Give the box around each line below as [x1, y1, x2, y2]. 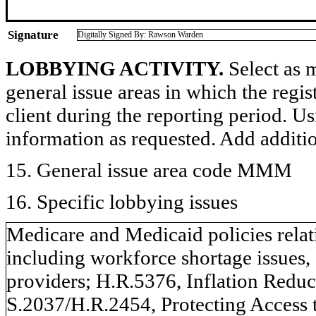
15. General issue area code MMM [6, 158, 292, 181]
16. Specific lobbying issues [6, 190, 238, 213]
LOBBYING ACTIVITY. [6, 56, 224, 80]
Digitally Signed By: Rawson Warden [78, 29, 203, 39]
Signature [8, 28, 59, 42]
